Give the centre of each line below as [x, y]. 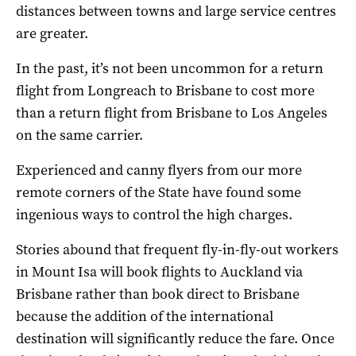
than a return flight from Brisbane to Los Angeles [172, 112]
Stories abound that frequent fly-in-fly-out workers [177, 249]
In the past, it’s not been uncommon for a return [170, 68]
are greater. [52, 33]
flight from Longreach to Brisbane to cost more [165, 90]
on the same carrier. [79, 135]
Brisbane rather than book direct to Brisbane [158, 294]
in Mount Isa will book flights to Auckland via [159, 271]
